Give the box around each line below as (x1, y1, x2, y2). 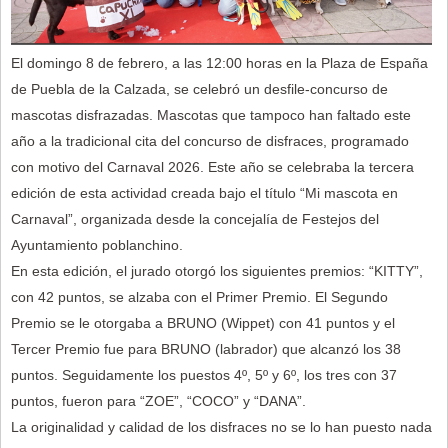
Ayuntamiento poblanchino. (11, 236, 183, 253)
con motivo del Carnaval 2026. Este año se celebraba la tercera (11, 158, 414, 175)
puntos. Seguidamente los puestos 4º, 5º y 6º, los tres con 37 (11, 366, 397, 383)
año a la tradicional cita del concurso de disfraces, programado (11, 132, 409, 149)
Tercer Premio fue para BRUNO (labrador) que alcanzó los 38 (11, 340, 401, 357)
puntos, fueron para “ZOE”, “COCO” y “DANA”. (11, 392, 306, 409)
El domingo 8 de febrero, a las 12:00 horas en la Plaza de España (11, 54, 428, 71)
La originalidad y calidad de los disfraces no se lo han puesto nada (11, 418, 432, 435)
